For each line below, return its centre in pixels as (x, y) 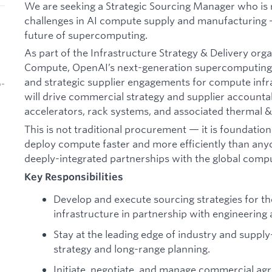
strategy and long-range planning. (132, 248)
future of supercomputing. (86, 35)
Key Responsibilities (74, 176)
